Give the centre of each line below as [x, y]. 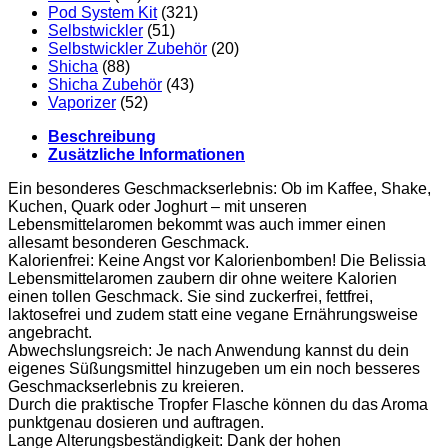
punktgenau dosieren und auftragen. [136, 422]
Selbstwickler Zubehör [127, 48]
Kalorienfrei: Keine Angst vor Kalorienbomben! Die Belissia [217, 260]
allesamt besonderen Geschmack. [128, 242]
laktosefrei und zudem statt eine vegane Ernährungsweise [213, 314]
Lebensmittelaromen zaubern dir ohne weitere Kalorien [202, 278]
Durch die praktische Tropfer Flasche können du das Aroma [218, 404]
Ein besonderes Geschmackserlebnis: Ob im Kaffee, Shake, [219, 188]
